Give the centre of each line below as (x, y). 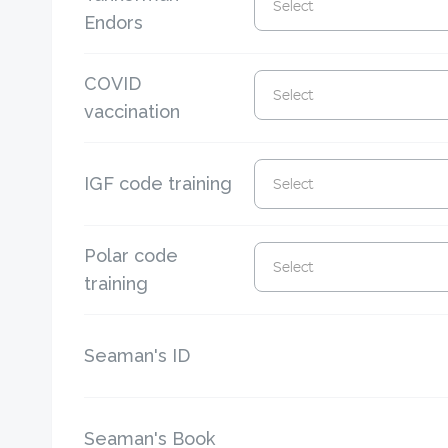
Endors (113, 22)
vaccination (132, 111)
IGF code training (158, 183)
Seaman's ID (137, 355)
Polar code (131, 255)
